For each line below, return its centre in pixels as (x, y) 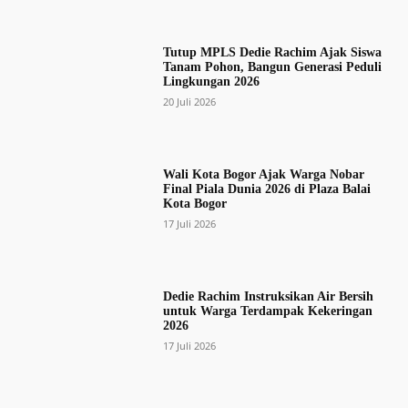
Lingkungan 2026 (211, 81)
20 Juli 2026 (189, 101)
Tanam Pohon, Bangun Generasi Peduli (272, 66)
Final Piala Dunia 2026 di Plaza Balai (266, 189)
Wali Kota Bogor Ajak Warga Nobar (263, 174)
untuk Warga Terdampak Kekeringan (267, 311)
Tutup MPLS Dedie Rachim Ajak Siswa (272, 52)
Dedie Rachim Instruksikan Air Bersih (268, 297)
